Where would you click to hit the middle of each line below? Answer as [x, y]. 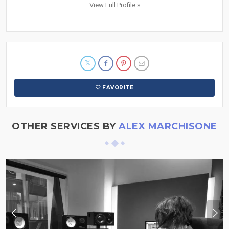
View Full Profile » [114, 5]
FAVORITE [118, 88]
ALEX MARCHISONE [168, 127]
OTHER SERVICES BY [65, 127]
